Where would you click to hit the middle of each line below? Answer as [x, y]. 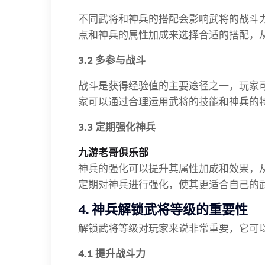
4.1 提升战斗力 [112, 253]
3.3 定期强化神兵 [117, 127]
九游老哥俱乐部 [113, 152]
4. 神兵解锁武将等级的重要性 [163, 209]
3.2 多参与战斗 [112, 60]
